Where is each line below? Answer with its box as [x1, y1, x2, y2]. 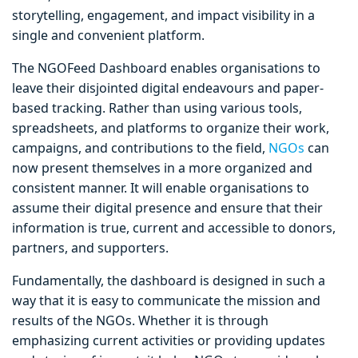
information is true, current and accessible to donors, [12, 219, 336, 237]
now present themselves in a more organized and [12, 159, 312, 177]
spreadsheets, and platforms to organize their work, [12, 119, 329, 137]
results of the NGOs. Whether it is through [12, 312, 268, 330]
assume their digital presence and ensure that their [12, 199, 323, 217]
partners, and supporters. [12, 239, 169, 257]
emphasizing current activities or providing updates [12, 332, 325, 350]
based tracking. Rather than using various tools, [12, 99, 302, 117]
